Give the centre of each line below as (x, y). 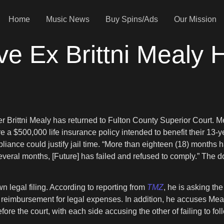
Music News (67, 19)
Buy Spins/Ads (131, 19)
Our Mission (195, 19)
